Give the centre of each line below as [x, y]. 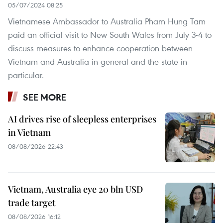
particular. [26, 75]
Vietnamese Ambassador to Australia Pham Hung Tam [107, 21]
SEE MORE [45, 97]
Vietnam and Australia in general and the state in [98, 61]
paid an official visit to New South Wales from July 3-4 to [110, 34]
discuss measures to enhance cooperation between [100, 48]
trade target [32, 202]
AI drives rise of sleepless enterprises [82, 119]
